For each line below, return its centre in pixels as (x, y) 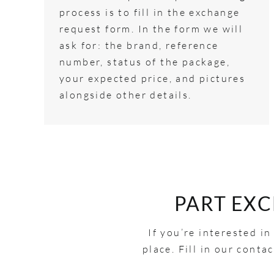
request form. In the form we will (151, 28)
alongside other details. (125, 94)
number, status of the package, (144, 61)
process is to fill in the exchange (150, 12)
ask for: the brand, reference (139, 45)
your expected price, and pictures (152, 78)
